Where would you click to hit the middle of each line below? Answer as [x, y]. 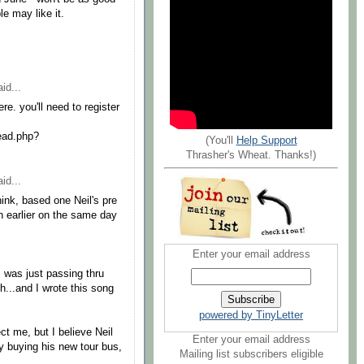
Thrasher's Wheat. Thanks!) [251, 155]
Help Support [266, 140]
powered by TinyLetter [251, 316]
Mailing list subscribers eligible [251, 354]
